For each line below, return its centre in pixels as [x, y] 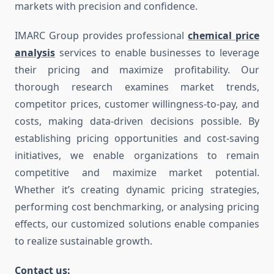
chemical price [224, 36]
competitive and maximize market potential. [137, 173]
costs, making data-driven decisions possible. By [137, 121]
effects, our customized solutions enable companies [137, 224]
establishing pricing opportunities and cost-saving [137, 139]
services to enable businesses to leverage [157, 53]
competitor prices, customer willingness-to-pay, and [137, 104]
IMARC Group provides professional [102, 36]
